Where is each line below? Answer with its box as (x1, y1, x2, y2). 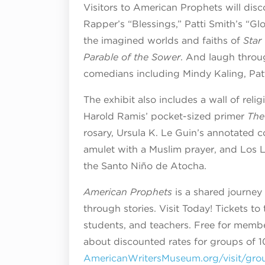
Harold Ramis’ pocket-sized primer (83, 110, 247, 122)
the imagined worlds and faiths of (83, 34, 243, 46)
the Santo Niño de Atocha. (83, 160, 206, 172)
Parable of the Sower (83, 51, 180, 63)
